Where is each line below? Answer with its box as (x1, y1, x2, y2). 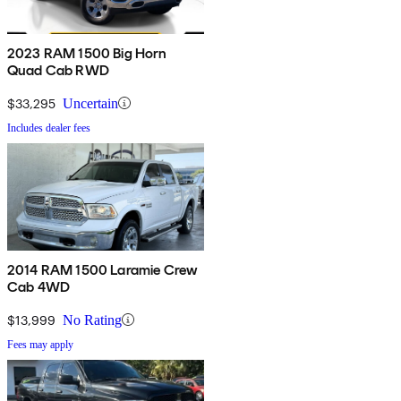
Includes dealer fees (7, 121, 90, 134)
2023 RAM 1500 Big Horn (7, 44, 167, 62)
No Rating (63, 311, 122, 328)
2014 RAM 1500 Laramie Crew (7, 260, 199, 278)
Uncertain (63, 95, 118, 111)
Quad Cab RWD (7, 61, 109, 79)
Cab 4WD (7, 277, 71, 295)
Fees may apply (7, 337, 73, 351)
